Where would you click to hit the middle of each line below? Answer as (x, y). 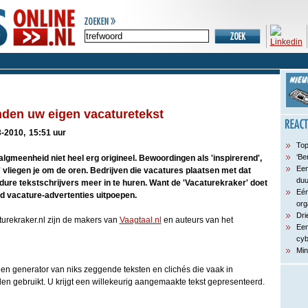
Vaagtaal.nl (140, 220)
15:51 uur (47, 133)
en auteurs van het (197, 220)
